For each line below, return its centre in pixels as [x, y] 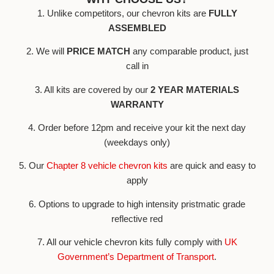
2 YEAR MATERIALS [195, 89]
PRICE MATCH [98, 51]
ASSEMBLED [137, 28]
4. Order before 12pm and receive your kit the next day [137, 128]
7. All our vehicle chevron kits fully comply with [129, 242]
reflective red [137, 218]
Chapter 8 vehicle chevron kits [107, 166]
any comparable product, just [189, 51]
